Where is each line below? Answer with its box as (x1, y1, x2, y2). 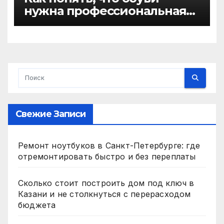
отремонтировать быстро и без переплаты (18, 151, 196, 161)
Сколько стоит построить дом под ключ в (18, 177, 194, 188)
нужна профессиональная (23, 3, 186, 18)
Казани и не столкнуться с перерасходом (18, 188, 191, 199)
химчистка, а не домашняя (23, 15, 189, 30)
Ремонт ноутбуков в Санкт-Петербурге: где (18, 140, 200, 150)
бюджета (18, 199, 56, 210)
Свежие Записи (15, 108, 86, 119)
